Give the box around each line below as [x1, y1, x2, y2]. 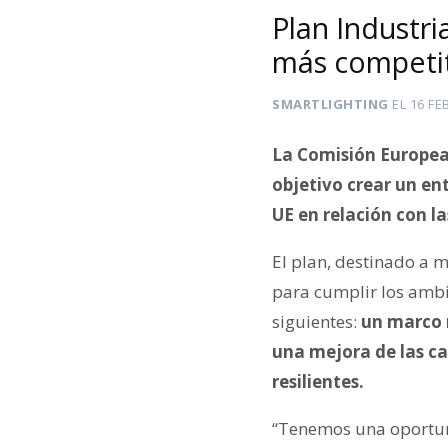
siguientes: [272, 309, 357, 333]
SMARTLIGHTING [272, 95, 389, 114]
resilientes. [272, 369, 364, 393]
